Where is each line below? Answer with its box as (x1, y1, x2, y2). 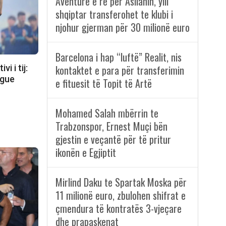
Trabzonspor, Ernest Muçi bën (55, 119, 167, 134)
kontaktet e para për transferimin (55, 63, 184, 78)
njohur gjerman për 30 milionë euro (55, 20, 190, 35)
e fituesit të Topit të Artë (55, 76, 152, 91)
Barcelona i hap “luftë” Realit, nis (55, 49, 182, 65)
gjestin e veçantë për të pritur (55, 132, 171, 147)
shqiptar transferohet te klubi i (55, 7, 173, 22)
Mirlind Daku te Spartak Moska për (55, 175, 187, 190)
